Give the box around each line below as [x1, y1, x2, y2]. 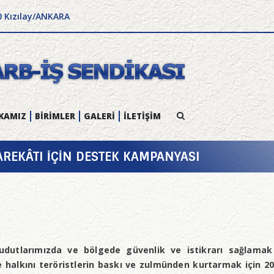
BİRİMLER [35, 110, 75, 122]
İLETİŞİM [124, 110, 161, 122]
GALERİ [84, 110, 115, 122]
